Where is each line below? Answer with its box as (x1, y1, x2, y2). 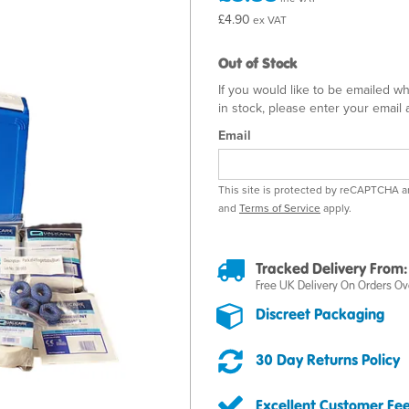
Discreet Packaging (256, 305, 384, 323)
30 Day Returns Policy (256, 351, 400, 369)
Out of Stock (218, 55, 297, 72)
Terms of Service (239, 200, 320, 215)
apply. (320, 200, 351, 215)
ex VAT (250, 12, 287, 27)
